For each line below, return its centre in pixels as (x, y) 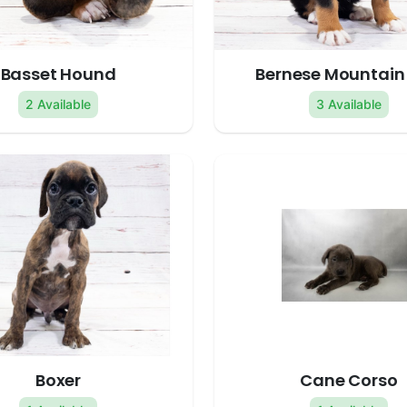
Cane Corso (349, 381)
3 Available (349, 104)
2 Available (58, 104)
